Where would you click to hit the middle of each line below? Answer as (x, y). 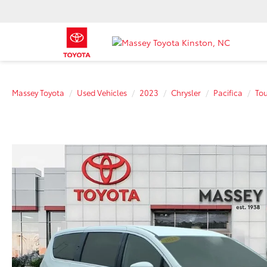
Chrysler (186, 92)
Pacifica (228, 92)
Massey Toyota (38, 92)
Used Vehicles (102, 92)
